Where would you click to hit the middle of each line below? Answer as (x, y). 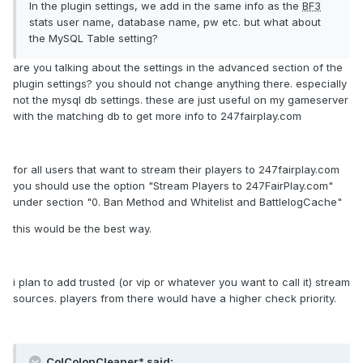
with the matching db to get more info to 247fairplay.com (157, 116)
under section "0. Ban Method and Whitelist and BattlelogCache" (177, 202)
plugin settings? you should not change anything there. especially (180, 84)
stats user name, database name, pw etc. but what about (175, 22)
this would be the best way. (82, 229)
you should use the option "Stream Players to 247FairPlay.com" (173, 186)
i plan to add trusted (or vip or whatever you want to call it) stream (181, 282)
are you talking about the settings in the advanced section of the (178, 68)
